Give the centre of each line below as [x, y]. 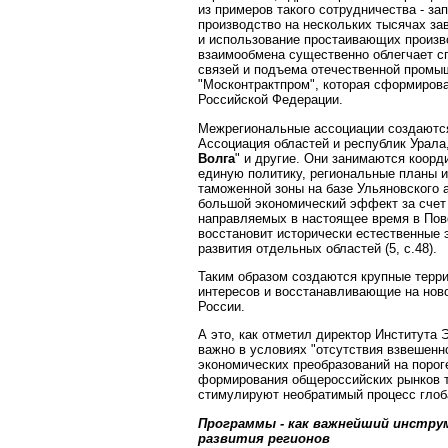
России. [221, 306]
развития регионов [264, 438]
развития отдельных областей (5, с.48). [317, 248]
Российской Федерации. [270, 100]
